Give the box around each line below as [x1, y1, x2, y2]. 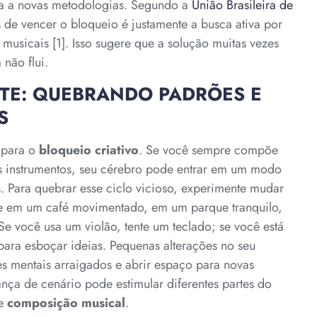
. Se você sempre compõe [139, 140, 278, 159]
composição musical [7, 293, 125, 312]
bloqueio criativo [39, 140, 139, 159]
